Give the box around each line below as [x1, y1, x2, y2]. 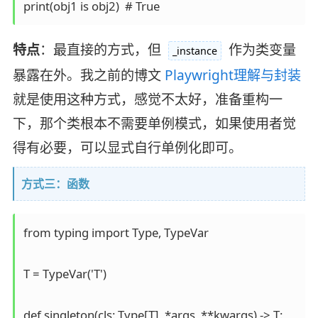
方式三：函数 [21, 175, 89, 192]
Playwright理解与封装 [164, 65, 301, 84]
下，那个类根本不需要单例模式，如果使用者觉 [12, 114, 296, 133]
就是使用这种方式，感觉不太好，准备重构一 [12, 89, 283, 109]
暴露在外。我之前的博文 [12, 65, 165, 84]
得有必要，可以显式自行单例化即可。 [12, 138, 242, 157]
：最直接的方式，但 [39, 40, 165, 59]
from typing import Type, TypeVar [23, 224, 209, 241]
